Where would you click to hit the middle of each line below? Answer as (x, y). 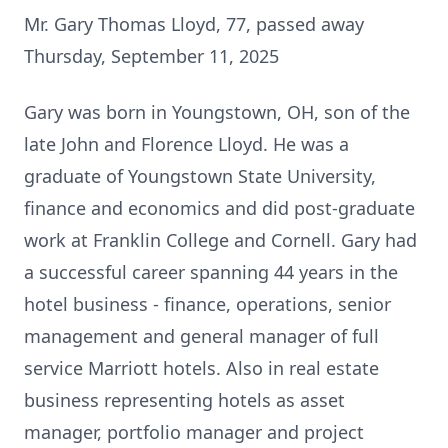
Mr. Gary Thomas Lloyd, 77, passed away (194, 24)
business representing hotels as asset (184, 400)
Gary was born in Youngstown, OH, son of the (217, 112)
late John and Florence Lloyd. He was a (186, 144)
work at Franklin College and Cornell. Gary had (220, 240)
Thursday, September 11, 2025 (151, 56)
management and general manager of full (201, 336)
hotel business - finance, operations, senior (207, 304)
